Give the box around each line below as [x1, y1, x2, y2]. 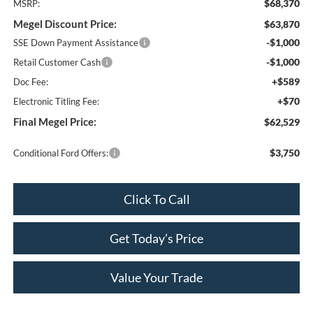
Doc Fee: [13, 75, 48, 87]
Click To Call [123, 191, 190, 207]
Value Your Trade [110, 269, 203, 285]
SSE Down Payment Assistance [13, 36, 138, 48]
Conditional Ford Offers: [13, 147, 108, 159]
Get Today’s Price [110, 230, 203, 246]
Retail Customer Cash [13, 56, 101, 68]
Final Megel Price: [13, 115, 96, 128]
